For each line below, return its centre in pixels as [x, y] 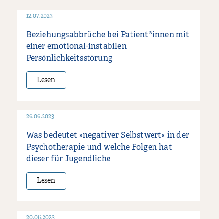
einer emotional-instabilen [76, 47]
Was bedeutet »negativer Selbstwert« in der [108, 136]
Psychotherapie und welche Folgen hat [99, 147]
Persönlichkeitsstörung [69, 58]
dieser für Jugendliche [68, 159]
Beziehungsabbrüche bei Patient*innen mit [108, 35]
